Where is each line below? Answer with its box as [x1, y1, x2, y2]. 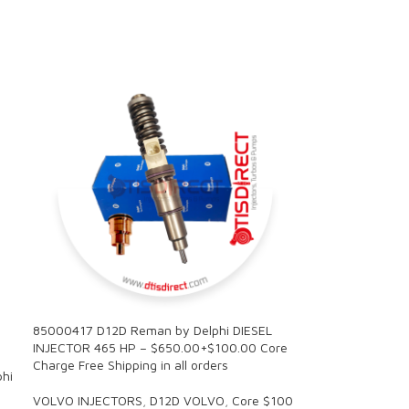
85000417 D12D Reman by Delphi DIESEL [32, 321, 272, 338]
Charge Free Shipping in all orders [32, 356, 228, 372]
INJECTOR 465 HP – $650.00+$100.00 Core [32, 339, 288, 355]
